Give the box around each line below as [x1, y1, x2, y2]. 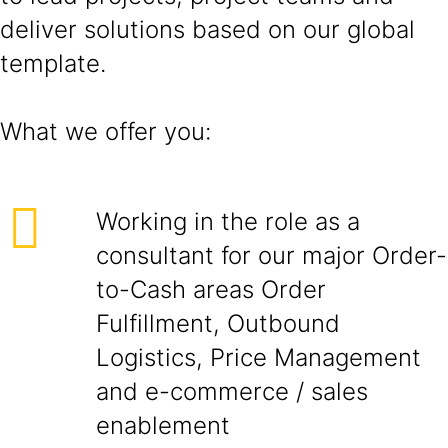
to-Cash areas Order [96, 275, 326, 304]
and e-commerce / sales [96, 377, 368, 406]
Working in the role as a [96, 207, 360, 236]
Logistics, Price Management [96, 343, 421, 372]
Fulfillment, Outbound [96, 309, 340, 338]
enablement [96, 411, 237, 440]
